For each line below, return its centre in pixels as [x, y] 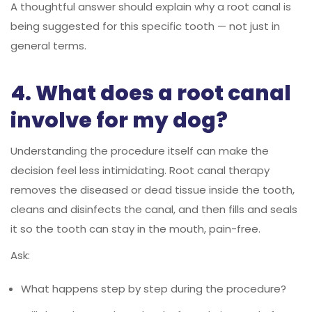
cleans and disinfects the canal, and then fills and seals [154, 209]
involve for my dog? [119, 120]
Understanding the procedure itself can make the [140, 150]
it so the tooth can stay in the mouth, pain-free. [135, 228]
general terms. [48, 45]
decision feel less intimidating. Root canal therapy [140, 170]
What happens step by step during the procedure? [154, 288]
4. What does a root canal [151, 93]
